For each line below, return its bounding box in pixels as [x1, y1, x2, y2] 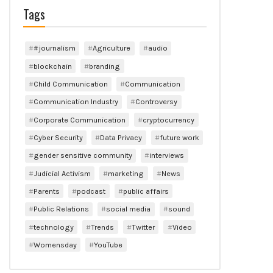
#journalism [33, 43, 76, 53]
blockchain [33, 61, 72, 71]
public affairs [123, 186, 169, 196]
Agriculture [93, 43, 131, 53]
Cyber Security [33, 132, 83, 142]
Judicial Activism [33, 168, 91, 178]
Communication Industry [33, 97, 118, 107]
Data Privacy [100, 132, 143, 142]
